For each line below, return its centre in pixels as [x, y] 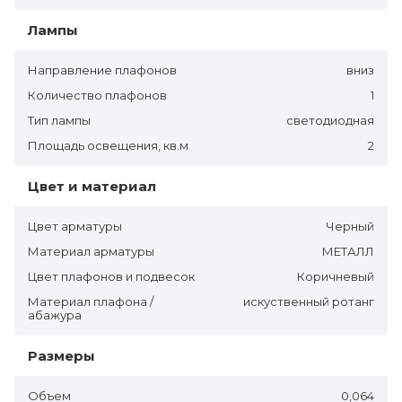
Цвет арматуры [75, 226]
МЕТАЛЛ [348, 251]
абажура [55, 315]
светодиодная [330, 120]
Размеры [61, 355]
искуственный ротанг [309, 301]
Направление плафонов [102, 70]
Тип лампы [59, 120]
